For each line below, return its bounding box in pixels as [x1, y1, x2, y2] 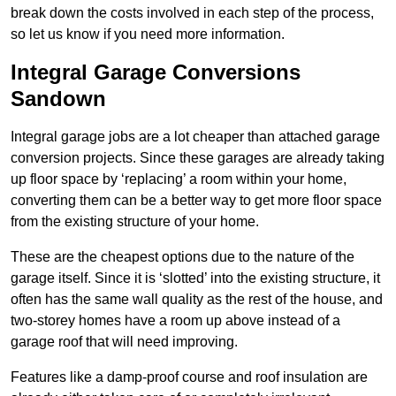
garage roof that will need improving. [11, 333, 238, 349]
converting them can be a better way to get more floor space [11, 192, 382, 208]
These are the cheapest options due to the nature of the [11, 248, 354, 264]
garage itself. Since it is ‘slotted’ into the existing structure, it [11, 270, 380, 286]
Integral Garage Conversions [11, 59, 301, 84]
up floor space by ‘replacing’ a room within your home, [11, 171, 346, 187]
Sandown [11, 86, 106, 110]
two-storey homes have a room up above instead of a [11, 312, 340, 328]
